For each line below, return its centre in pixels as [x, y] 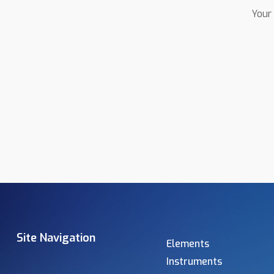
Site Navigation [56, 238]
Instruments [194, 262]
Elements [188, 244]
